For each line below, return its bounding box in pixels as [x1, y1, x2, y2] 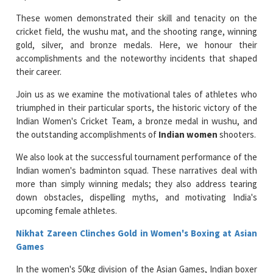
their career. [16, 65, 62, 77]
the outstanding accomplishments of [16, 128, 159, 140]
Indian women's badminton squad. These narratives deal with [16, 164, 257, 176]
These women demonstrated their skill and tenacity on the [16, 12, 257, 24]
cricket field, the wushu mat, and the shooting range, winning [16, 25, 257, 37]
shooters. [218, 128, 257, 140]
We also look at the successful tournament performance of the [16, 151, 257, 163]
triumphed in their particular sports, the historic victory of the [16, 101, 257, 113]
